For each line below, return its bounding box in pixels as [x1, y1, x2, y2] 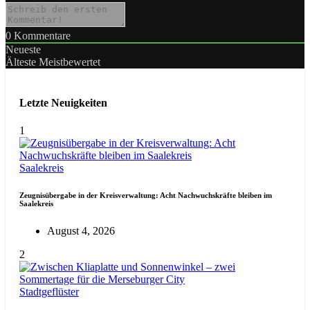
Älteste [6, 55, 36, 68]
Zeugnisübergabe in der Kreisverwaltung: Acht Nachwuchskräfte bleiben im [19, 191, 272, 200]
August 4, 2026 [47, 225, 115, 237]
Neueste [6, 43, 41, 55]
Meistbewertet [39, 55, 100, 68]
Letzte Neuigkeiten [19, 97, 107, 109]
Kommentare [11, 29, 71, 42]
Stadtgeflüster [19, 286, 79, 298]
